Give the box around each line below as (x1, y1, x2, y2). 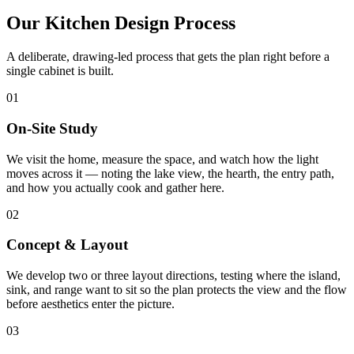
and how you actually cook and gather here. (6, 180, 224, 194)
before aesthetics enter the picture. (6, 297, 175, 311)
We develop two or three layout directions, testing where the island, (6, 269, 341, 282)
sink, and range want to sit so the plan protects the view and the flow (6, 283, 347, 296)
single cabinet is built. (6, 64, 114, 78)
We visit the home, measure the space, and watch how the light (6, 152, 318, 166)
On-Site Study (6, 119, 98, 137)
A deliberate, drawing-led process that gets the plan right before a (6, 50, 330, 64)
